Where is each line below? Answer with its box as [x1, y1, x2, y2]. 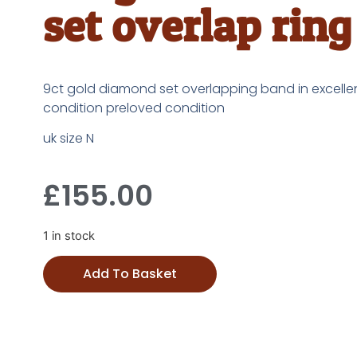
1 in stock [42, 228, 95, 243]
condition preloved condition [42, 98, 225, 117]
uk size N [42, 129, 94, 148]
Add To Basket [82, 264, 177, 283]
